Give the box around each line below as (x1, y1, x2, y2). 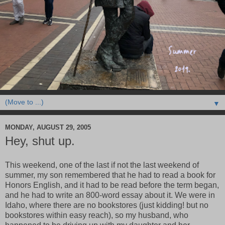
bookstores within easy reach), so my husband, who (5, 211, 188, 220)
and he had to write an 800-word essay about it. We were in (5, 191, 215, 200)
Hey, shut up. (5, 134, 75, 148)
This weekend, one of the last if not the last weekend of (5, 161, 199, 170)
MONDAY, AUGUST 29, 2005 (5, 123, 91, 131)
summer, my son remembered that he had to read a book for (5, 171, 215, 180)
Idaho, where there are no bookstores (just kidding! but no (5, 201, 208, 210)
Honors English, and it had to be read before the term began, (5, 181, 219, 190)
